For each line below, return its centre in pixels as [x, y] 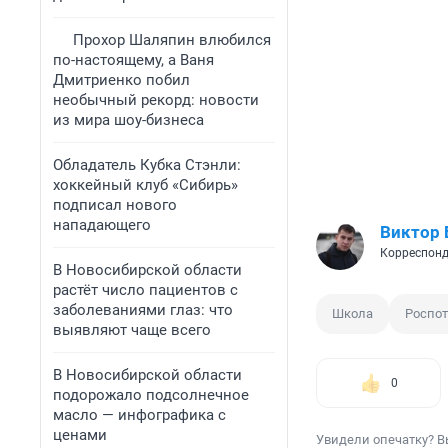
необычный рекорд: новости [156, 100]
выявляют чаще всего [132, 330]
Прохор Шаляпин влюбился [172, 40]
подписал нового [115, 205]
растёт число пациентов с [145, 290]
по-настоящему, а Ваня [133, 60]
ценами [80, 435]
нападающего [102, 225]
